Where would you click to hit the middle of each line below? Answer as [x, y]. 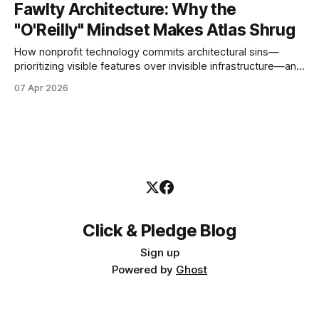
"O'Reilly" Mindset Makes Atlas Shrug [155, 30]
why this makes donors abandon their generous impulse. [151, 80]
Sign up [159, 252]
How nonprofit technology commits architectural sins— [147, 52]
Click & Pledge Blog [159, 230]
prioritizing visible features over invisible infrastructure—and [158, 66]
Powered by [144, 270]
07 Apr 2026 [41, 88]
